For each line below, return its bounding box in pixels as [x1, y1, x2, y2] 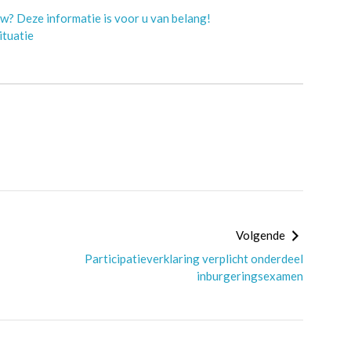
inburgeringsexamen [196, 269, 303, 283]
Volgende [235, 228, 288, 242]
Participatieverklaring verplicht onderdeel [84, 251, 303, 266]
